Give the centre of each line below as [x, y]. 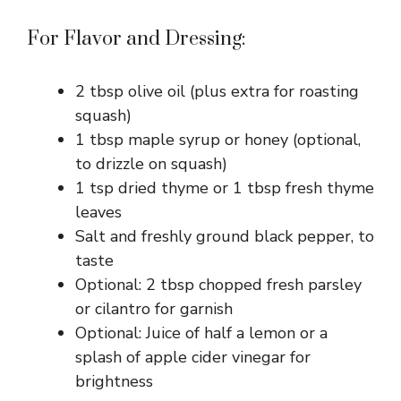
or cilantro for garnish [154, 308]
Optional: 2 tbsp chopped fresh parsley [218, 284]
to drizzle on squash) [151, 163]
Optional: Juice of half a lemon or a [201, 333]
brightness [114, 381]
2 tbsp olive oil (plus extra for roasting [217, 91]
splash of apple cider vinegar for [193, 357]
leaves [98, 212]
